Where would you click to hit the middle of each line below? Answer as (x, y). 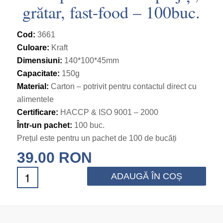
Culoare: (33, 48)
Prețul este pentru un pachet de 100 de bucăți (97, 138)
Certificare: (37, 112)
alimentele (35, 99)
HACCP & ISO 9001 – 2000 (108, 112)
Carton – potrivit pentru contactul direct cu (122, 86)
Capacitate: (39, 73)
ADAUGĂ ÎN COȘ (147, 176)
